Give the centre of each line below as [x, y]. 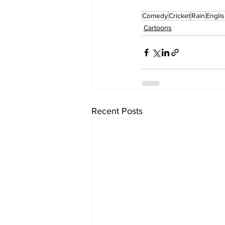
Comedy [155, 16]
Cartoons [158, 28]
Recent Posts [117, 111]
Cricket [180, 16]
